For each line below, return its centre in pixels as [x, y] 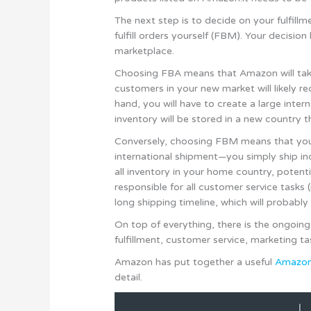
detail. [129, 277]
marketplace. [145, 51]
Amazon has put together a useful [195, 262]
